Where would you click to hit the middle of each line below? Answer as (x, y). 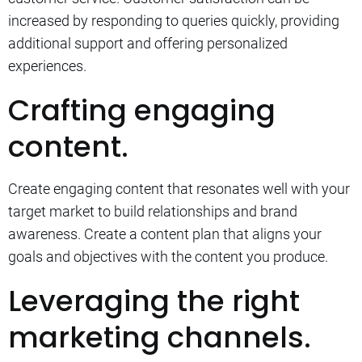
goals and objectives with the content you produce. (168, 256)
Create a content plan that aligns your (203, 234)
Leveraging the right (154, 301)
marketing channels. (160, 337)
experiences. (47, 65)
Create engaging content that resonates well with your (179, 188)
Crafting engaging (142, 110)
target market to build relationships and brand (153, 211)
